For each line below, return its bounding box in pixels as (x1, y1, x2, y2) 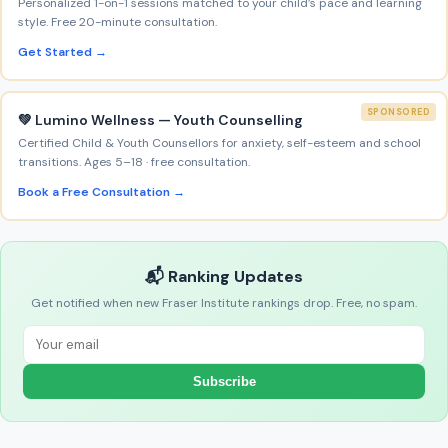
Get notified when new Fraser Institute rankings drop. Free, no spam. (31, 295, 417, 312)
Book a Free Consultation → (18, 184, 185, 201)
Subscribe (192, 374, 256, 390)
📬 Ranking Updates (145, 266, 303, 288)
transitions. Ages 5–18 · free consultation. (18, 154, 250, 171)
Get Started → (18, 44, 107, 61)
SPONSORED (366, 106, 430, 119)
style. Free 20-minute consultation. (18, 14, 217, 31)
